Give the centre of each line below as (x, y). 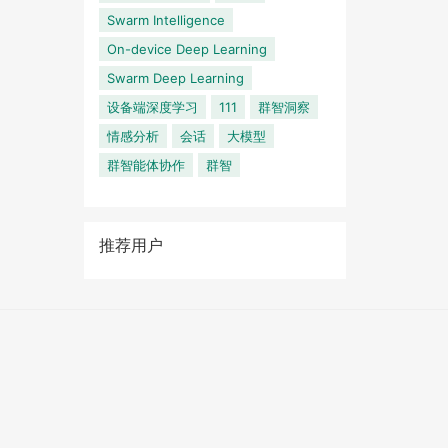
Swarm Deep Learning (175, 78)
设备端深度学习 (152, 107)
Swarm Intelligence (165, 20)
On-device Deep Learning (186, 49)
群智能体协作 (145, 165)
